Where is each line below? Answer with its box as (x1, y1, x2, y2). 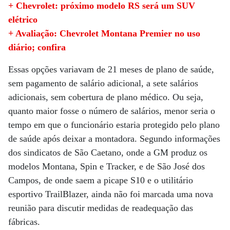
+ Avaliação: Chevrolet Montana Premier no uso (8, 28, 200, 39)
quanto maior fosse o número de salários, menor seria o (8, 106, 215, 116)
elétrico (8, 14, 37, 25)
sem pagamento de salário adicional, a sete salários (8, 78, 198, 88)
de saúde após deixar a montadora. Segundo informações (8, 133, 220, 144)
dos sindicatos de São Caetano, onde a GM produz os (8, 147, 207, 158)
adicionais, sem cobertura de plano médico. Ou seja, (8, 92, 203, 102)
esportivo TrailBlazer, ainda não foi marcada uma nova (8, 189, 213, 199)
